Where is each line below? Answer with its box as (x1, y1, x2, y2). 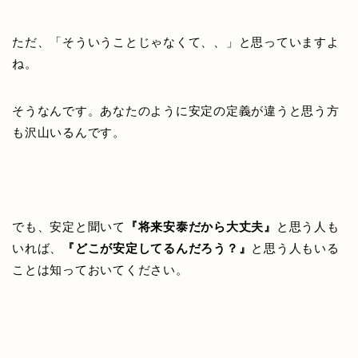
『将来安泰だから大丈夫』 (125, 219, 276, 233)
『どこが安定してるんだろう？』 (62, 241, 252, 255)
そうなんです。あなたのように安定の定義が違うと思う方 (12, 103, 340, 117)
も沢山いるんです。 (12, 125, 125, 139)
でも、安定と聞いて (12, 219, 125, 233)
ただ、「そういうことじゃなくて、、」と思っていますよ (12, 34, 340, 49)
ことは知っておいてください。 (12, 262, 189, 276)
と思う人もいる (251, 241, 340, 255)
